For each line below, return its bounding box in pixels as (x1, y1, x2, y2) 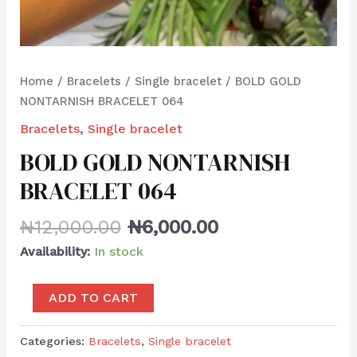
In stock (93, 244, 143, 260)
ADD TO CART (48, 290, 138, 306)
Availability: (19, 244, 90, 260)
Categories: (19, 335, 88, 348)
